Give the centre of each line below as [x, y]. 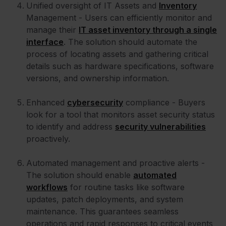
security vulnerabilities [160, 127]
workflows [47, 187]
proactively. [48, 139]
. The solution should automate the [130, 42]
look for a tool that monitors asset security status [121, 115]
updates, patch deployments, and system [105, 200]
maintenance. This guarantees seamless [102, 212]
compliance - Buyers [164, 103]
